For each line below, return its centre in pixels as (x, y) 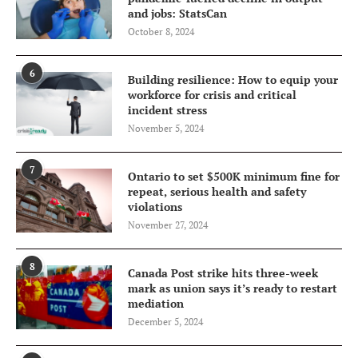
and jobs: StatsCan (177, 14)
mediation (156, 304)
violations (155, 207)
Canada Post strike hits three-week (223, 273)
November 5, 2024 (166, 129)
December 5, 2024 (165, 322)
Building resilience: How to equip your (233, 80)
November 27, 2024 (168, 225)
